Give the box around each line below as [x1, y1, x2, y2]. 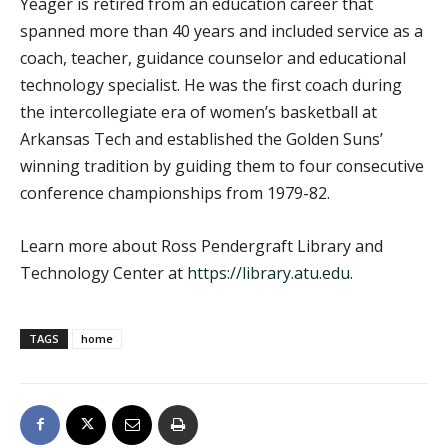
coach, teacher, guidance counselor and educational [20, 46, 406, 69]
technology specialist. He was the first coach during [20, 73, 402, 96]
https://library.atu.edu [187, 261, 350, 284]
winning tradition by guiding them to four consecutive [20, 154, 424, 177]
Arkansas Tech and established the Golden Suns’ [20, 127, 383, 150]
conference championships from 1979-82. [20, 181, 330, 204]
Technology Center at [20, 261, 187, 284]
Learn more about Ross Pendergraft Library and [20, 234, 383, 257]
